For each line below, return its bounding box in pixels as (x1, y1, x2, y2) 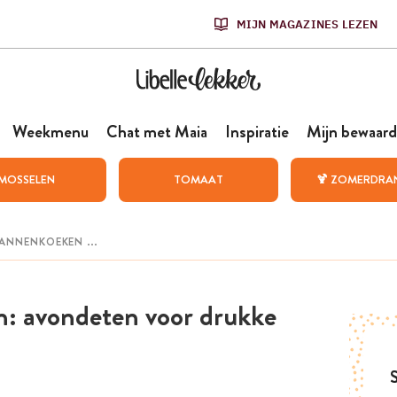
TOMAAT (173, 171, 223, 188)
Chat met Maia (105, 120, 207, 144)
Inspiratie (224, 120, 289, 144)
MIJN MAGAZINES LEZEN (236, 16, 378, 32)
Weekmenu (12, 120, 89, 144)
